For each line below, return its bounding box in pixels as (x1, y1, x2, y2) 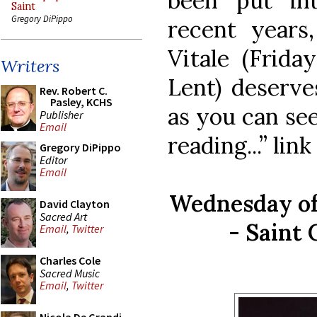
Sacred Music (40, 265, 100, 280)
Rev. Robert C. (40, 83, 108, 98)
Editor (40, 152, 67, 167)
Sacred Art (40, 209, 87, 224)
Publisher (40, 107, 83, 122)
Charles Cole (40, 253, 100, 267)
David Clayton (40, 197, 110, 211)
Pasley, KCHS (50, 95, 113, 109)
